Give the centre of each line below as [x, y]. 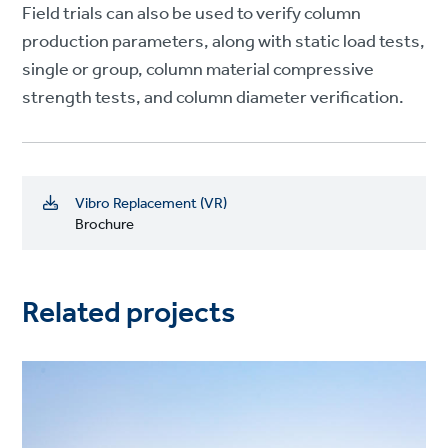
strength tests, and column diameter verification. [213, 97]
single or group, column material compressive [198, 69]
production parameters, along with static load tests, [224, 41]
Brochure [105, 224]
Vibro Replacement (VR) [151, 203]
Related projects [129, 313]
